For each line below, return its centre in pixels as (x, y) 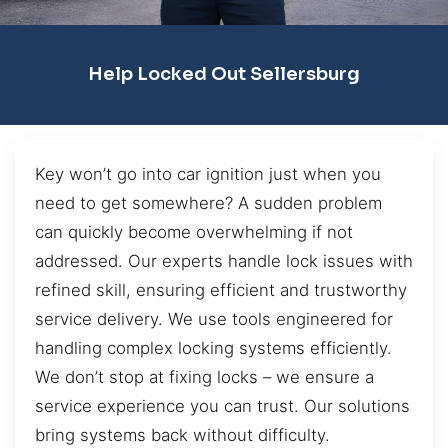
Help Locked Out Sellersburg (224, 74)
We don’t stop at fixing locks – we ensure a (204, 376)
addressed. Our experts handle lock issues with (224, 260)
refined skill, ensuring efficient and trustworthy (221, 289)
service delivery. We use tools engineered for (214, 318)
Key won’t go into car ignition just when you (208, 173)
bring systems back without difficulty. (182, 434)
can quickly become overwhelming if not (194, 231)
